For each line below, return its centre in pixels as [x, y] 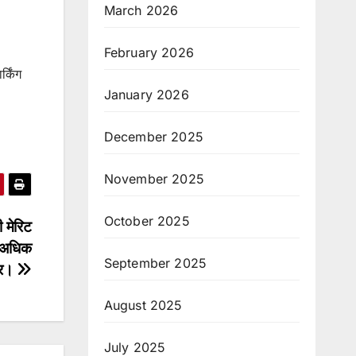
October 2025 [147, 221]
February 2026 [149, 52]
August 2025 [143, 305]
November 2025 [154, 178]
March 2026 [141, 10]
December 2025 [154, 136]
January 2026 [146, 94]
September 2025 [155, 263]
